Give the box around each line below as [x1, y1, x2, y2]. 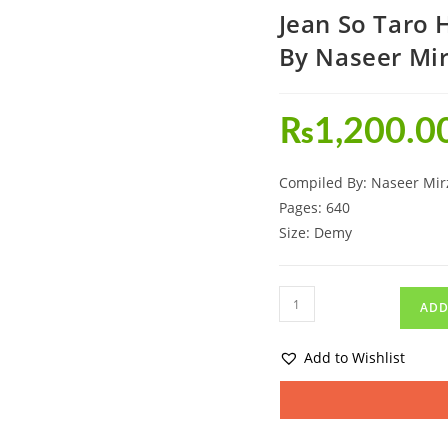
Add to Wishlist [303, 348, 405, 367]
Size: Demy [278, 223, 352, 242]
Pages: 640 [278, 198, 350, 217]
